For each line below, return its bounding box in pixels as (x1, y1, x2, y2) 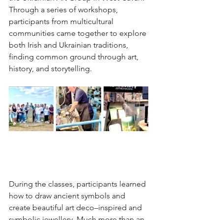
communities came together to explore (9, 28, 148, 38)
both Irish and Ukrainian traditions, (9, 40, 130, 50)
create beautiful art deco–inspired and (9, 203, 144, 212)
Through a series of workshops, (9, 5, 120, 14)
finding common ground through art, (9, 52, 140, 61)
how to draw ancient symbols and (9, 191, 127, 200)
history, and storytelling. (9, 64, 92, 73)
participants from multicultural (9, 17, 115, 26)
